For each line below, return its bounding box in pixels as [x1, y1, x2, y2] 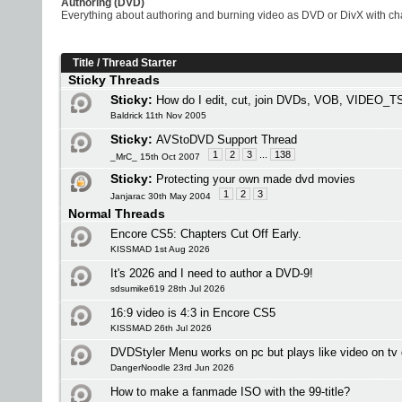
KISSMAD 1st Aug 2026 [110, 244, 210, 254]
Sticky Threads [61, 73, 167, 87]
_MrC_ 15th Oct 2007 [110, 152, 200, 162]
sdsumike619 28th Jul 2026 [110, 284, 225, 293]
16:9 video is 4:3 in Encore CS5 [110, 306, 275, 319]
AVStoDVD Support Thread [156, 133, 297, 146]
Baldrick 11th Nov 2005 [110, 110, 206, 120]
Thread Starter [102, 57, 177, 69]
